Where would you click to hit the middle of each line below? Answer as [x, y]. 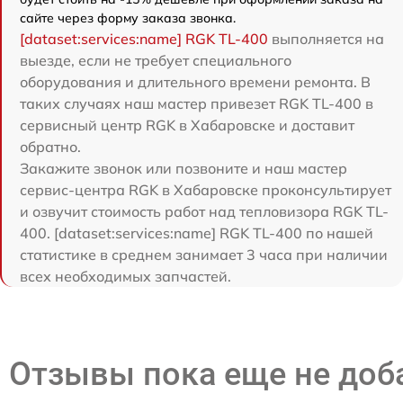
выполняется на [326, 38]
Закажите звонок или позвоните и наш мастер [184, 168]
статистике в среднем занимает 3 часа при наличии [204, 254]
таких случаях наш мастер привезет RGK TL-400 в [197, 103]
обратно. [50, 146]
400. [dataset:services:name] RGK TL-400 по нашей [197, 233]
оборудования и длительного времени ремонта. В [195, 81]
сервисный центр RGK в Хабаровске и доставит [187, 125]
